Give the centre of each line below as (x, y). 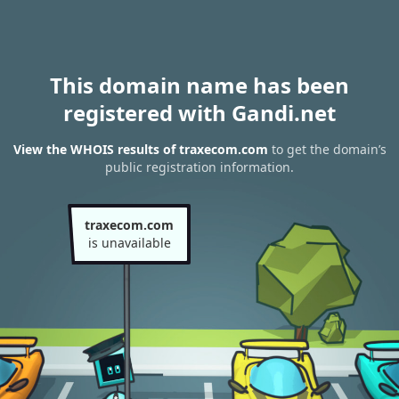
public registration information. (199, 167)
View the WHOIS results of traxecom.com (140, 150)
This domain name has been (199, 85)
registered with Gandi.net (199, 113)
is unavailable (129, 243)
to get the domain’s (327, 150)
